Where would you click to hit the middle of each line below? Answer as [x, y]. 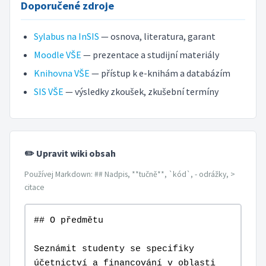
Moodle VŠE [57, 55]
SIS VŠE [48, 91]
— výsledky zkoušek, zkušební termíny [141, 91]
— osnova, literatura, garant [157, 37]
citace [34, 187]
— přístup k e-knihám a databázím [160, 73]
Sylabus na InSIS [66, 37]
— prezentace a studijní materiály [150, 55]
